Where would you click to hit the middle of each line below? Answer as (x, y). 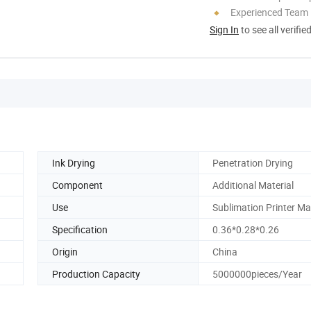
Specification (80, 229)
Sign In (224, 29)
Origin (65, 251)
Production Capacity (96, 274)
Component (77, 185)
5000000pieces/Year (257, 274)
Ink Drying (74, 162)
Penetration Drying (253, 162)
